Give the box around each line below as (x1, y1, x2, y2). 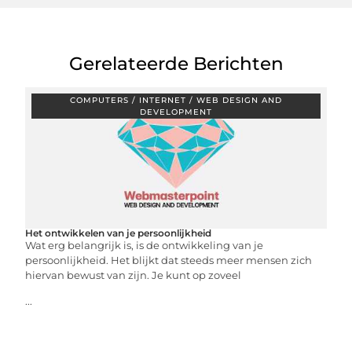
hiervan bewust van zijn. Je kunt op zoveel (25, 269, 242, 281)
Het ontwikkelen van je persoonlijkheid (25, 227, 212, 239)
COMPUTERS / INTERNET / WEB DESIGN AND (70, 95, 282, 105)
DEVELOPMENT (140, 107, 212, 117)
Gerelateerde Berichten (68, 52, 284, 75)
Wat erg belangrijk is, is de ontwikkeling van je (25, 239, 264, 251)
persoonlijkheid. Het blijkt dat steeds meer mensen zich (25, 254, 313, 266)
